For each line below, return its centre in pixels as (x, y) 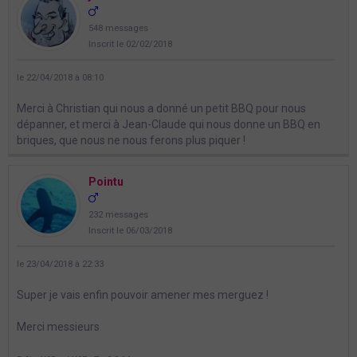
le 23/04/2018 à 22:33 (60, 265)
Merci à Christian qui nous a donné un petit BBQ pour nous (161, 109)
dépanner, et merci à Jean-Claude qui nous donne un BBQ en (169, 125)
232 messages (118, 215)
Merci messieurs (58, 327)
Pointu (106, 182)
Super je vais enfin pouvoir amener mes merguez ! (143, 295)
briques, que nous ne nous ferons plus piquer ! (131, 141)
